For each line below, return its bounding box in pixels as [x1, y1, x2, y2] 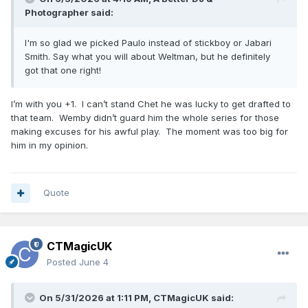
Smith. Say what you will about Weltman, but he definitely [25, 51, 270, 63]
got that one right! [25, 65, 101, 76]
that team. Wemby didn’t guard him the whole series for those [11, 112, 279, 124]
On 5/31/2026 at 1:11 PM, [39, 292, 153, 304]
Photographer [25, 7, 89, 19]
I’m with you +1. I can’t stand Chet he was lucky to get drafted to [11, 98, 291, 110]
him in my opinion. [11, 140, 88, 151]
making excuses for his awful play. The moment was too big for [11, 126, 288, 137]
